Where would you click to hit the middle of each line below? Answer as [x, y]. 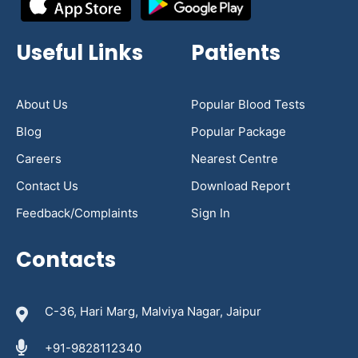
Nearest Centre [235, 159]
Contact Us [47, 186]
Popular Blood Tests [248, 105]
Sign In [211, 213]
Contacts [66, 260]
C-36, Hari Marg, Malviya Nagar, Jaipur [153, 312]
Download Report [241, 186]
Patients [236, 53]
